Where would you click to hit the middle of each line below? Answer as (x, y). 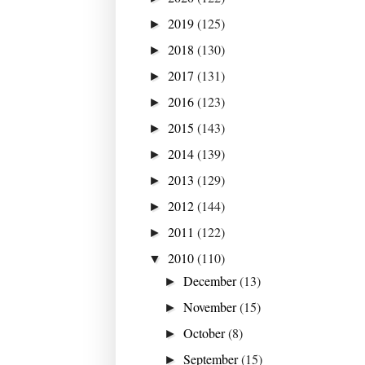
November (212, 306)
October (206, 332)
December (212, 280)
